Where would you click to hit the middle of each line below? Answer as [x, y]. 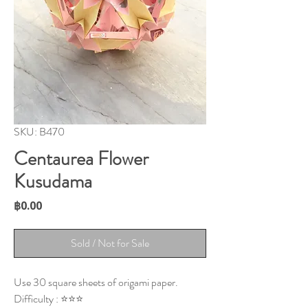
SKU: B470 [39, 132]
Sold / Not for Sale [110, 243]
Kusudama [53, 182]
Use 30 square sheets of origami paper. [96, 283]
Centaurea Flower [81, 159]
